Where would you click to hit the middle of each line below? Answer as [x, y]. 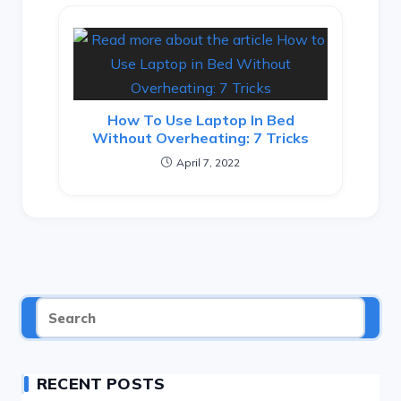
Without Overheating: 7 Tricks [200, 138]
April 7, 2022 [208, 163]
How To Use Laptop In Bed [200, 120]
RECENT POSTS [101, 384]
